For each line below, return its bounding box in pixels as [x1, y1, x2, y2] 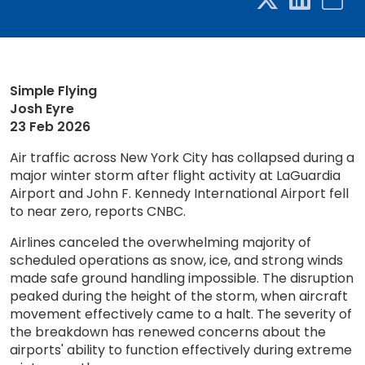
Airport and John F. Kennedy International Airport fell [10, 184, 349, 203]
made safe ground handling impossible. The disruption [10, 269, 354, 288]
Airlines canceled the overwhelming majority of [10, 233, 311, 252]
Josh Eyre [10, 99, 74, 118]
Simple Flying [10, 81, 97, 100]
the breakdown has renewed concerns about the [10, 323, 326, 341]
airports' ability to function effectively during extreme [10, 341, 352, 359]
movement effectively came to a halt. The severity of [10, 305, 352, 323]
